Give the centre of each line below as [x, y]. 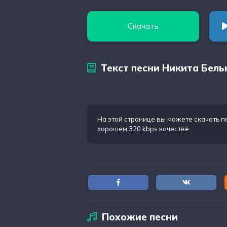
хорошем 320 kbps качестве [143, 129]
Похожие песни [140, 217]
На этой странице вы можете [146, 119]
